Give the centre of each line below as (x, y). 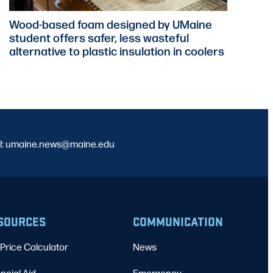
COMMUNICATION (178, 222)
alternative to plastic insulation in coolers (116, 51)
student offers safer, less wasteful (99, 37)
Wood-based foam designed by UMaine (110, 24)
